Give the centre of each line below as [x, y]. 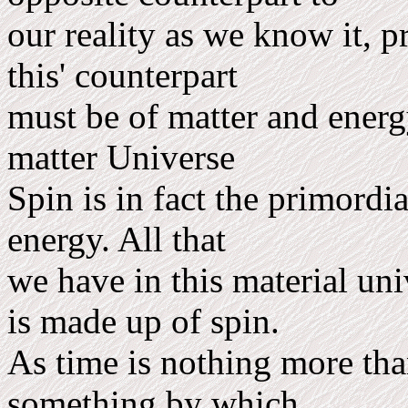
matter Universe [121, 157]
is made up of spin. [148, 321]
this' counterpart [127, 75]
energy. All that [121, 239]
